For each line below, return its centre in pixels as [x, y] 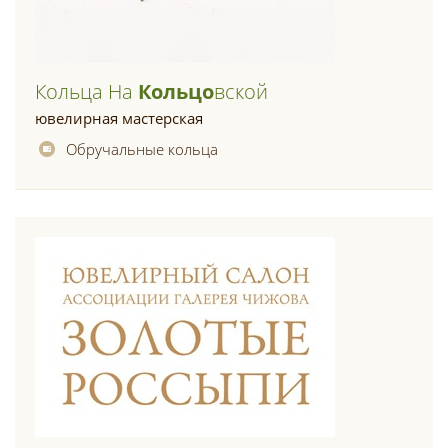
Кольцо [176, 91]
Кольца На [86, 91]
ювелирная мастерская [119, 118]
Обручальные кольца [142, 149]
